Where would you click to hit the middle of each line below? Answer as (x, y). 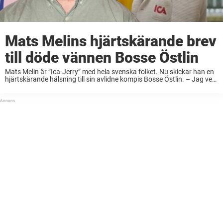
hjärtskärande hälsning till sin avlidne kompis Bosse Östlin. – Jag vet (110, 79)
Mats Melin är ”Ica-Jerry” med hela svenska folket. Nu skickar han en (110, 72)
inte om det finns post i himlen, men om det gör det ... (86, 87)
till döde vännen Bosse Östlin (102, 58)
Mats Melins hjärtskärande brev (111, 41)
